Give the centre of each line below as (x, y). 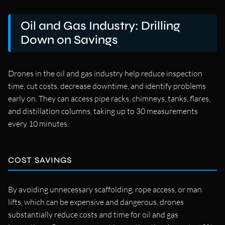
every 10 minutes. (38, 123)
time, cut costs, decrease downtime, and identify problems (107, 86)
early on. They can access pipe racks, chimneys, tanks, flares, (109, 98)
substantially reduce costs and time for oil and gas (93, 214)
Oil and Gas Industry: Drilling (100, 26)
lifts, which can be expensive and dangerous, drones (96, 202)
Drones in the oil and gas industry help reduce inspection (105, 73)
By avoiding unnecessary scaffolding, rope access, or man (105, 189)
